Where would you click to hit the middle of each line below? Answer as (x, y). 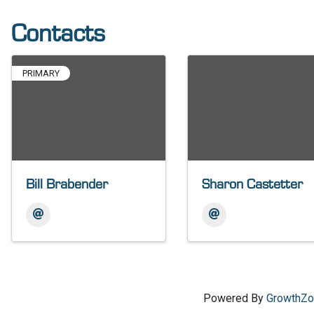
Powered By (235, 298)
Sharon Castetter (253, 184)
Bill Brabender (67, 184)
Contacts (59, 34)
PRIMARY (41, 73)
